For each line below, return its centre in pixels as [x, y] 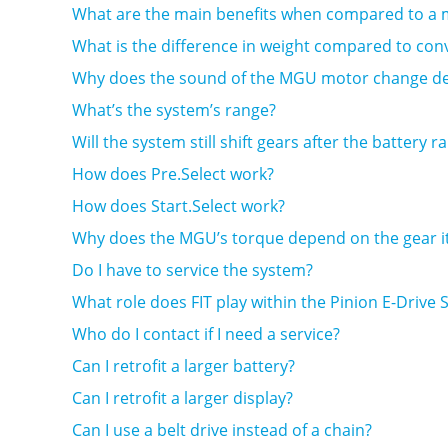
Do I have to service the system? [192, 270]
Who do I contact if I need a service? [206, 334]
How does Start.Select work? [178, 206]
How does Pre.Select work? [173, 174]
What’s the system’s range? [174, 110]
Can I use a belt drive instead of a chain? [222, 430]
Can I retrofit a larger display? [182, 398]
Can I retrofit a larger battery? [183, 366]
